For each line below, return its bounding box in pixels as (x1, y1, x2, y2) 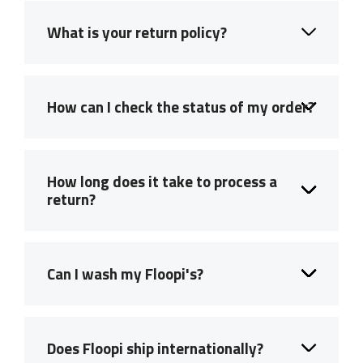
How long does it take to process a (47, 169, 277, 193)
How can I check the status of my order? (47, 94, 314, 118)
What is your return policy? (47, 19, 227, 44)
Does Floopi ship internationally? (47, 335, 263, 360)
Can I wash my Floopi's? (47, 261, 203, 285)
